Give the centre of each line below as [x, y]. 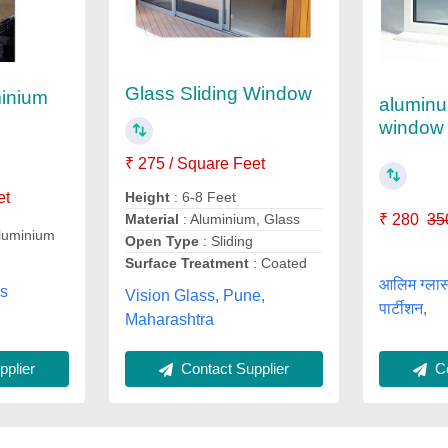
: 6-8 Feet [202, 197]
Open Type [161, 241]
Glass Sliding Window [218, 94]
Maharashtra [169, 319]
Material [151, 219]
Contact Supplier [232, 368]
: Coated [277, 263]
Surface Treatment [186, 263]
